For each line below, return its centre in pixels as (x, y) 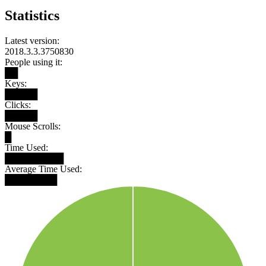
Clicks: (18, 104)
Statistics (32, 15)
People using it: (34, 62)
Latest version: (32, 40)
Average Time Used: (43, 169)
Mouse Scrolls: (33, 126)
